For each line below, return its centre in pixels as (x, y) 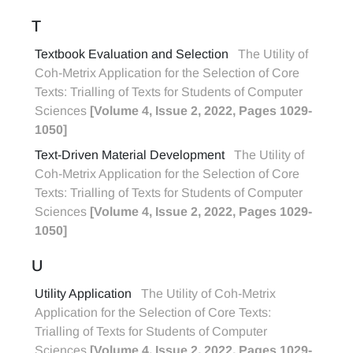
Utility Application (83, 294)
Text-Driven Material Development (130, 155)
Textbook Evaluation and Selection (132, 54)
